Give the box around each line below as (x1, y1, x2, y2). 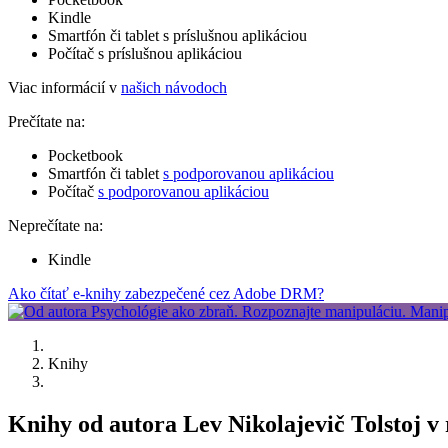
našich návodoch (121, 78, 227, 96)
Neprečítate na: (8, 216, 103, 234)
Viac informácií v (8, 78, 121, 96)
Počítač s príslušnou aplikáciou (48, 44, 242, 62)
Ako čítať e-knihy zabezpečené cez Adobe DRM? (8, 284, 324, 302)
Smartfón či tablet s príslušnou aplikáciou (48, 26, 307, 44)
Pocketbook (48, 146, 123, 164)
